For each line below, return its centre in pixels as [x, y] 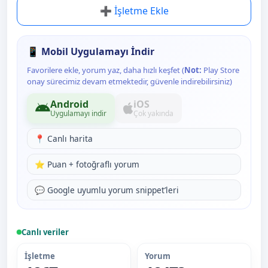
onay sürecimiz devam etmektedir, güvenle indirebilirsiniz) [130, 81]
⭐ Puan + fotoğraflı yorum [87, 164]
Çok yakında [153, 113]
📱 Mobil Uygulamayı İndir [91, 51]
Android [69, 104]
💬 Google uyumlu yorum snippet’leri [107, 190]
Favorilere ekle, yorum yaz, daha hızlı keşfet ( [106, 70]
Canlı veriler [45, 232]
